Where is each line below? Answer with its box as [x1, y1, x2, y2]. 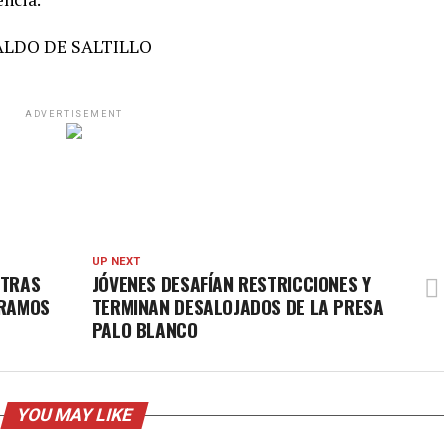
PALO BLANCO [91, 315, 198, 344]
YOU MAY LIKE [13, 405, 135, 425]
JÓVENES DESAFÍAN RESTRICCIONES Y [91, 269, 371, 298]
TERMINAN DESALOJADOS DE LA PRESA [91, 292, 384, 321]
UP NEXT [91, 255, 140, 268]
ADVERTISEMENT [24, 109, 124, 119]
